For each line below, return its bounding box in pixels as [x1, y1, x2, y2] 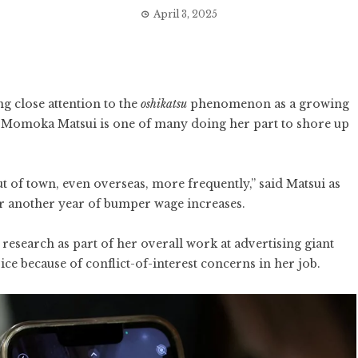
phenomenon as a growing [187, 97, 349, 111]
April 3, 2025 [153, 8, 217, 20]
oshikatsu [141, 97, 187, 111]
